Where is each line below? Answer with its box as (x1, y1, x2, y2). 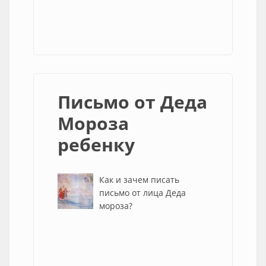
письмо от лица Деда (99, 187, 186, 198)
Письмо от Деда (58, 90, 207, 114)
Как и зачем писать (99, 174, 179, 185)
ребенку (58, 132, 135, 157)
